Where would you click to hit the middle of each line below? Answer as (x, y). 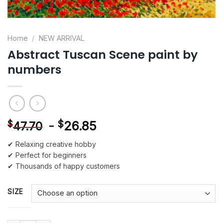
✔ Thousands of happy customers (64, 166)
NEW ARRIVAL (61, 38)
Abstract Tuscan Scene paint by (103, 54)
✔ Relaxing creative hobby (52, 144)
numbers (34, 69)
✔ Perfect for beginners (47, 155)
